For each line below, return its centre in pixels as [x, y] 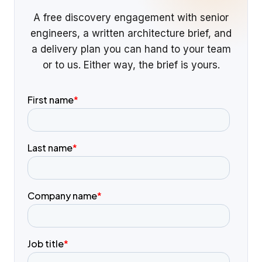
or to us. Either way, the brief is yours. [131, 65]
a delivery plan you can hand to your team [131, 49]
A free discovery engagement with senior [131, 18]
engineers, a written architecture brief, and [131, 34]
